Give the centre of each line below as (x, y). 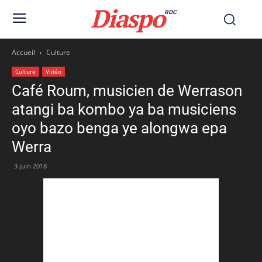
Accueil (23, 52)
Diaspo (128, 18)
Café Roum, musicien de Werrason (127, 91)
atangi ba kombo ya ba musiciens (124, 109)
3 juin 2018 (30, 166)
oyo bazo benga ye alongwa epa (119, 128)
